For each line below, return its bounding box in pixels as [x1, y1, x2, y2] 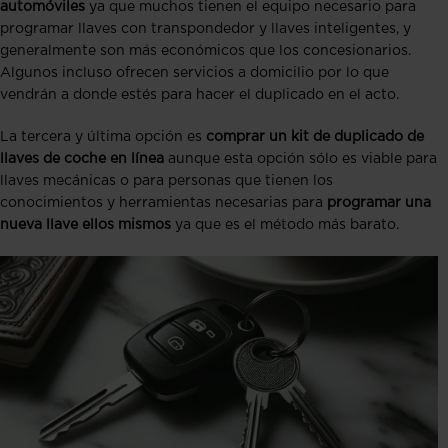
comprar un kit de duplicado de [206, 129, 424, 144]
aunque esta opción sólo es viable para [164, 151, 437, 166]
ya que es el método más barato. [171, 217, 399, 232]
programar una [327, 195, 431, 210]
